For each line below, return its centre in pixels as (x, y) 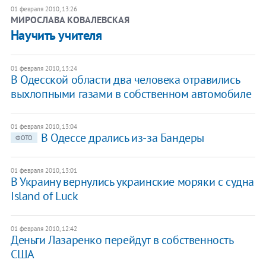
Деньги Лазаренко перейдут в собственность (122, 240)
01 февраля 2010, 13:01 (44, 170)
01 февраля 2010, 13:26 (44, 9)
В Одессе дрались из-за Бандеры (122, 137)
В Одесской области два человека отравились (125, 79)
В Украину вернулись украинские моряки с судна (132, 181)
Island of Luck (44, 196)
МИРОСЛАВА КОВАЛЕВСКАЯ (70, 19)
